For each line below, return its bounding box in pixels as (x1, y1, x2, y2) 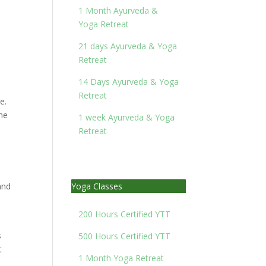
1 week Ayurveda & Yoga (78, 112, 175, 123)
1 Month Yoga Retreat (78, 252, 164, 264)
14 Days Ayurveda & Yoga (78, 76, 179, 87)
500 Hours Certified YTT (78, 230, 171, 242)
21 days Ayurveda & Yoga (78, 40, 178, 52)
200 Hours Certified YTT (78, 208, 171, 220)
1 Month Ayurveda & (78, 5, 159, 16)
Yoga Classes (71, 180, 123, 192)
